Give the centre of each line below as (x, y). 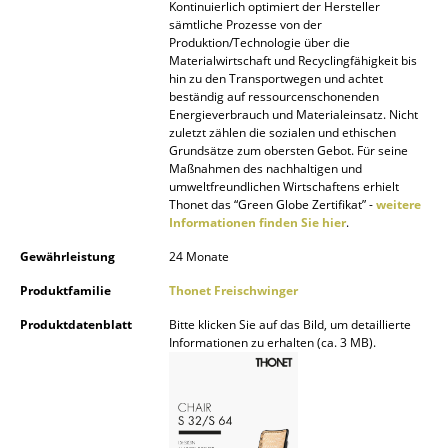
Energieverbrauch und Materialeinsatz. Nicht (293, 114)
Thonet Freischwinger (233, 290)
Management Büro (114, 114)
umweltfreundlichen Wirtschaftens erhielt (284, 186)
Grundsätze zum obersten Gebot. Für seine (288, 150)
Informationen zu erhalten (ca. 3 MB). (272, 342)
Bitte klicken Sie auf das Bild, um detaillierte (290, 324)
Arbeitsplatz (89, 74)
